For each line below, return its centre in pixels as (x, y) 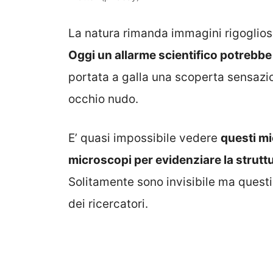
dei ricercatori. (108, 204)
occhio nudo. (103, 99)
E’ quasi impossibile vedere (144, 138)
